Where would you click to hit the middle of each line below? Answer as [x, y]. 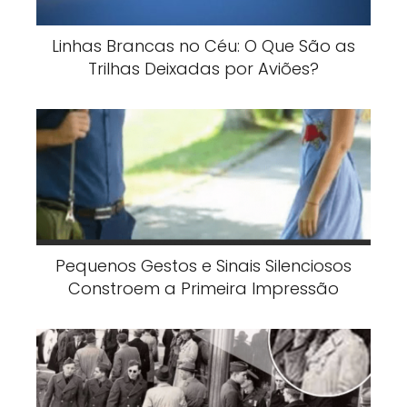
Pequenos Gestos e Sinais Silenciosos [203, 265]
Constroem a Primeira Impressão [203, 288]
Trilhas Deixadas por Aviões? [203, 68]
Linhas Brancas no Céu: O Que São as [203, 45]
